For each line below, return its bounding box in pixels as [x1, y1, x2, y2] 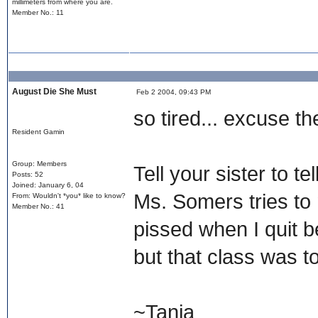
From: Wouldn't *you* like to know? [11, 192, 126, 199]
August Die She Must [11, 87, 97, 97]
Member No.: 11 [11, 9, 64, 16]
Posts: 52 [11, 170, 43, 178]
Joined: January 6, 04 [11, 181, 84, 189]
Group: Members [11, 160, 67, 168]
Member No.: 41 [11, 202, 65, 210]
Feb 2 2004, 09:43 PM [133, 88, 211, 96]
